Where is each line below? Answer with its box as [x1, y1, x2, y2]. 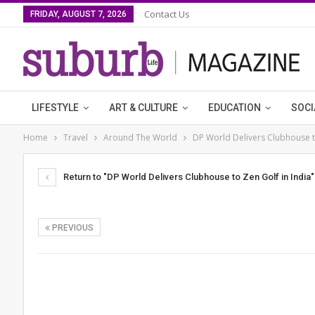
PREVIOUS [50, 222, 94, 233]
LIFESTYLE [32, 102, 79, 113]
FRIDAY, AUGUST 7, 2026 [30, 9, 127, 19]
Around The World [103, 131, 177, 143]
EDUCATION [208, 102, 261, 113]
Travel [63, 131, 88, 143]
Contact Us [144, 8, 190, 20]
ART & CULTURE [109, 102, 178, 113]
